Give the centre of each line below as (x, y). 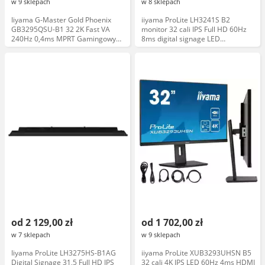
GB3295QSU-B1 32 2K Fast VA (61, 29)
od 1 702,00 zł (172, 222)
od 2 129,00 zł (42, 222)
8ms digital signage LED (181, 39)
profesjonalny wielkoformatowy (193, 48)
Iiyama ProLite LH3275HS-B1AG (64, 253)
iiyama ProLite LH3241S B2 (186, 20)
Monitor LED (32, 48)
